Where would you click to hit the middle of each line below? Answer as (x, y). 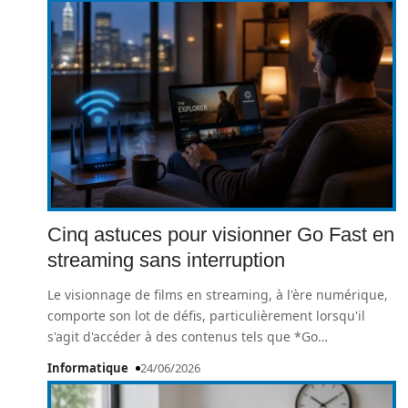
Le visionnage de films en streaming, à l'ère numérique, (218, 295)
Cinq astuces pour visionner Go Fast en (221, 235)
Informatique (88, 368)
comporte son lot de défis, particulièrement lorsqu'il (206, 316)
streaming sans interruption (166, 260)
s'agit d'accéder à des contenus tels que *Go (183, 337)
